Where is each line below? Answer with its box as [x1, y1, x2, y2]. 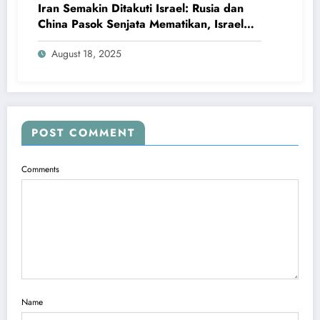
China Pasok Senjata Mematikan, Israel [38, 15, 244, 32]
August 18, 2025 [51, 46, 121, 61]
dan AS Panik [38, 31, 110, 48]
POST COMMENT [31, 124, 135, 141]
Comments [21, 162, 59, 176]
